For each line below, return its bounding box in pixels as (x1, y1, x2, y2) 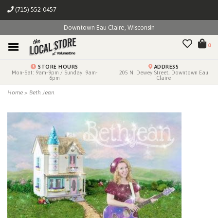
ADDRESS (152, 64, 179, 70)
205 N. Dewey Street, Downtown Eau (119, 70, 208, 75)
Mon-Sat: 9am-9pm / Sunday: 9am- (11, 70, 98, 75)
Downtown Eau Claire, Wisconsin (63, 24, 155, 31)
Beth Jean (29, 89, 54, 96)
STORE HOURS (36, 64, 78, 70)
